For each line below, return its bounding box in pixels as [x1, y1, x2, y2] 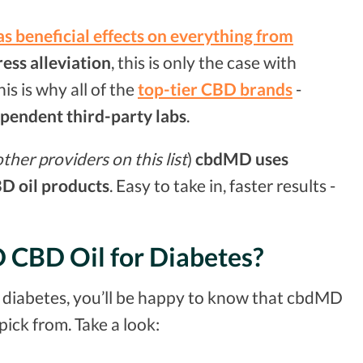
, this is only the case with [111, 51, 297, 72]
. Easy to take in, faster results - [109, 175, 335, 196]
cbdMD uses [195, 148, 288, 169]
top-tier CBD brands [138, 78, 293, 99]
